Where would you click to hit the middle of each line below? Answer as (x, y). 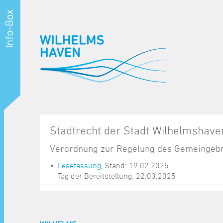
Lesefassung (79, 166)
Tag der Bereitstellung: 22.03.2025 (117, 176)
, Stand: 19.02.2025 (135, 166)
